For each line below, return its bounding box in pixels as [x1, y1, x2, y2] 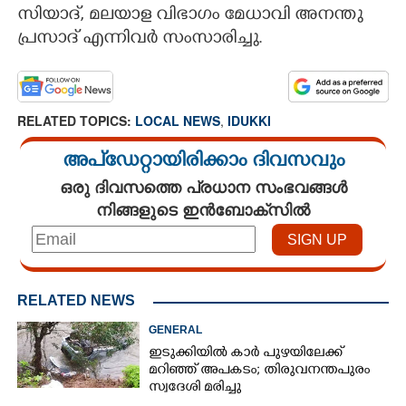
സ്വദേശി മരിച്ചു [149, 380, 242, 397]
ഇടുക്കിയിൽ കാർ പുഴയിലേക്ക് [149, 345, 343, 362]
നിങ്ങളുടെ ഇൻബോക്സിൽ [96, 198, 310, 221]
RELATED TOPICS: [17, 111, 135, 130]
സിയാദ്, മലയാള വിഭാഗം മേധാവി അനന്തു [17, 5, 362, 27]
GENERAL [149, 324, 203, 336]
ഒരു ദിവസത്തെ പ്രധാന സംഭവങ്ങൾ [59, 175, 347, 198]
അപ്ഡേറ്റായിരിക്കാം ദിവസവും [62, 150, 344, 175]
